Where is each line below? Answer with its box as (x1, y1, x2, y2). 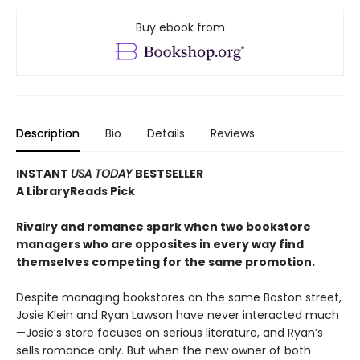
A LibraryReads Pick (16, 183, 135, 200)
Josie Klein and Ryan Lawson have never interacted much (16, 307, 339, 324)
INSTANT (16, 166, 71, 182)
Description (16, 125, 80, 142)
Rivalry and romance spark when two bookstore (16, 219, 311, 235)
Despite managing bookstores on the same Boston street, (16, 289, 342, 306)
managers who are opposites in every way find (16, 236, 304, 253)
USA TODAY (71, 166, 135, 182)
